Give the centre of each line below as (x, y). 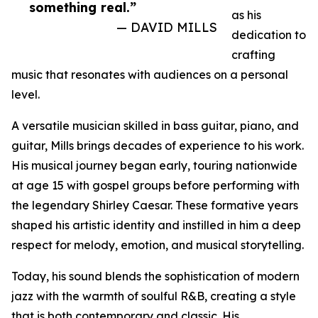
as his (246, 15)
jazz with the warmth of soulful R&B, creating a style (154, 296)
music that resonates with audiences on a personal (150, 75)
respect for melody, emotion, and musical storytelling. (158, 245)
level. (26, 95)
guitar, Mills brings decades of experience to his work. (158, 146)
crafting (253, 55)
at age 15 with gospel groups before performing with (155, 186)
